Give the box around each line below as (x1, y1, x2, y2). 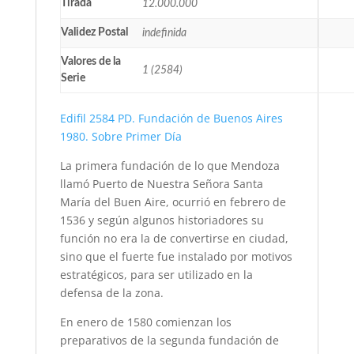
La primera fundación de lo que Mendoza (59, 158, 280, 174)
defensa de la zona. (59, 285, 164, 301)
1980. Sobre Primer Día (59, 129, 182, 145)
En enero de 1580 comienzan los (59, 314, 232, 330)
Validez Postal (60, 27, 128, 39)
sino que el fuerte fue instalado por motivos (59, 249, 292, 265)
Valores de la (60, 56, 121, 68)
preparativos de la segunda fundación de (59, 333, 279, 348)
